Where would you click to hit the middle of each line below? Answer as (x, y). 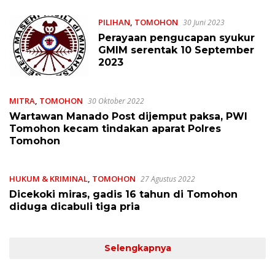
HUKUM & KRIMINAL (48, 179)
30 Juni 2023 (203, 22)
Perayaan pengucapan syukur (176, 37)
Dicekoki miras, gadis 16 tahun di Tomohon (123, 195)
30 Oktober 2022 (116, 101)
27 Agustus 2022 (168, 179)
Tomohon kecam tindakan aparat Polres (115, 129)
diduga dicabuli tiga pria (75, 207)
